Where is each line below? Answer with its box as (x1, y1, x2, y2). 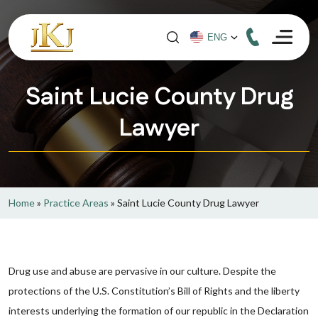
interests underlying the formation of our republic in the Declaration (9, 305, 309, 317)
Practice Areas (43, 197, 109, 209)
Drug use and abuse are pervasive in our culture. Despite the (9, 265, 276, 277)
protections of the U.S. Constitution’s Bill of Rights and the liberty (9, 285, 300, 297)
